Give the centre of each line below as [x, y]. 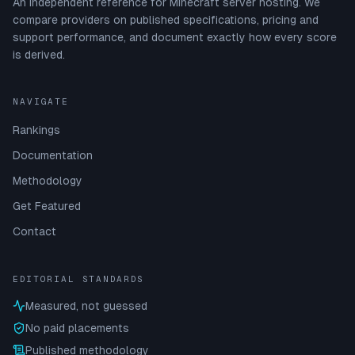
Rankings [36, 130]
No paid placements [77, 328]
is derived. [39, 55]
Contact [34, 231]
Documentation [53, 155]
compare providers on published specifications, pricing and [166, 20]
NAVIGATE [41, 101]
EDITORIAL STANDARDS [78, 279]
